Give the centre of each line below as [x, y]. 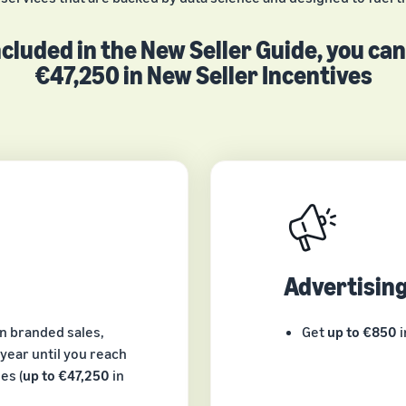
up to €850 [362, 331]
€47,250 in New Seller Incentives [203, 74]
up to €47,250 [66, 375]
